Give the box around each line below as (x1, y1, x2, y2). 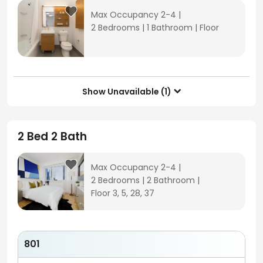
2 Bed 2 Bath (17, 128, 87, 144)
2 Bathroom (147, 174, 195, 186)
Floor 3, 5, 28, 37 (91, 187, 155, 199)
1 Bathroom (147, 21, 193, 33)
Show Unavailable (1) (82, 85, 171, 97)
